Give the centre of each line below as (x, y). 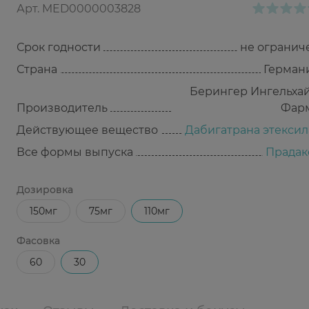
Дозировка (45, 190)
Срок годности (59, 47)
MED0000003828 (91, 9)
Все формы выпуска (75, 152)
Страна (37, 69)
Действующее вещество (87, 130)
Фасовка (38, 241)
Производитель (62, 108)
